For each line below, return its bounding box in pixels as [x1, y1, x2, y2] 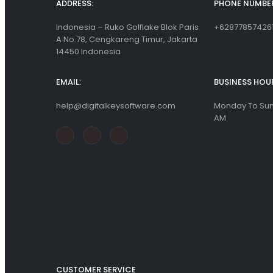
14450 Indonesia [56, 45, 121, 57]
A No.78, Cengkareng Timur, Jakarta [56, 33, 197, 45]
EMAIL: [56, 76, 81, 88]
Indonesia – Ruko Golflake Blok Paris [56, 21, 199, 33]
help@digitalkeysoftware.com [56, 99, 175, 112]
